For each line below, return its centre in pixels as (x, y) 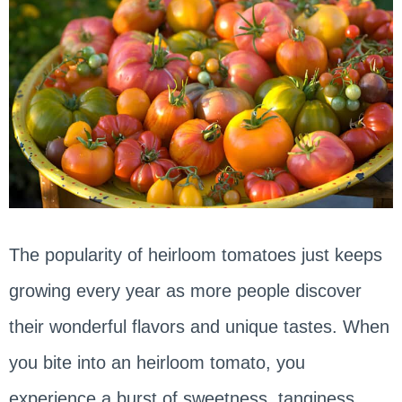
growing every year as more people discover (185, 290)
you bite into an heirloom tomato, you (157, 362)
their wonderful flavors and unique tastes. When (199, 326)
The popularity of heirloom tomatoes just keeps (195, 254)
